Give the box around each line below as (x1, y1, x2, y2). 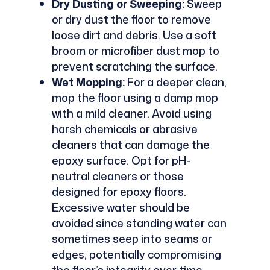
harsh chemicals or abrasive (51, 121, 198, 137)
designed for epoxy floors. (51, 183, 186, 199)
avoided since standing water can (51, 215, 227, 231)
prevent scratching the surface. (51, 58, 218, 74)
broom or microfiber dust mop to (51, 42, 219, 58)
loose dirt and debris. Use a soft (51, 27, 216, 43)
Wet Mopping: (51, 74, 125, 90)
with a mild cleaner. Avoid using (51, 105, 212, 121)
